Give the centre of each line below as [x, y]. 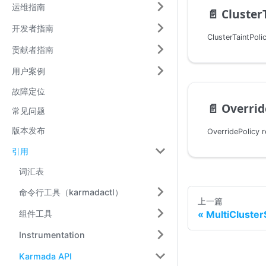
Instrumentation [52, 235]
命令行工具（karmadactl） [71, 192]
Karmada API [45, 256]
